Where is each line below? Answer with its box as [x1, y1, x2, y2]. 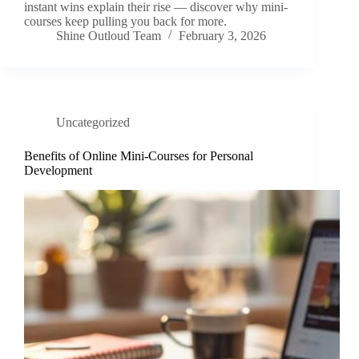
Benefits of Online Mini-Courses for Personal [24, 149, 253, 163]
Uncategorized [56, 115, 130, 130]
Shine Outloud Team [56, 29, 161, 43]
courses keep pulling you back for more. [24, 14, 227, 29]
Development [24, 163, 92, 178]
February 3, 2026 [179, 29, 266, 43]
